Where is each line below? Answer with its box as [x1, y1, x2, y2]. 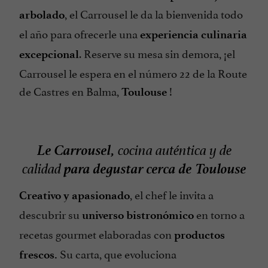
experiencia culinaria [140, 28, 247, 42]
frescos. [19, 247, 57, 261]
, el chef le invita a [130, 185, 214, 202]
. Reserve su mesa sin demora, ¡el [79, 44, 235, 62]
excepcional [19, 47, 79, 62]
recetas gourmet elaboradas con [19, 224, 174, 242]
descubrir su [19, 205, 82, 222]
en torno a [194, 205, 245, 222]
